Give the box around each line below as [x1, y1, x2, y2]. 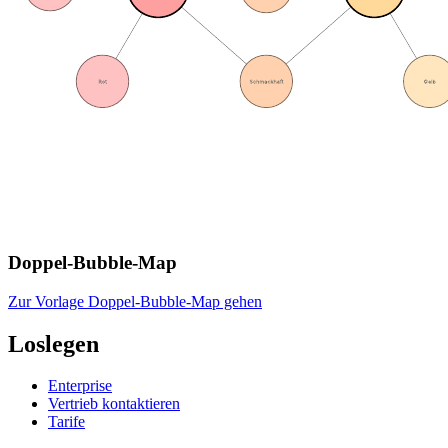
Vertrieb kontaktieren [48, 395, 180, 413]
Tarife [48, 413, 85, 431]
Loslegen [8, 330, 99, 357]
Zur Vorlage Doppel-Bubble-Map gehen [8, 292, 262, 310]
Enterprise [48, 377, 112, 395]
